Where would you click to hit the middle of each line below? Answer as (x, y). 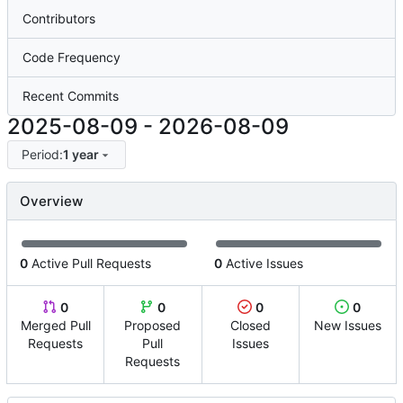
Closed (250, 325)
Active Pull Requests (90, 263)
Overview (51, 201)
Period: (42, 154)
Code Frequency (72, 58)
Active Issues (263, 263)
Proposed (153, 325)
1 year (81, 154)
